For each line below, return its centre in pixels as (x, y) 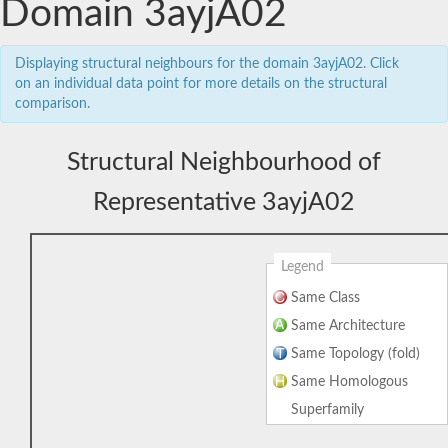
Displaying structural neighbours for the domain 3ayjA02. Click (207, 63)
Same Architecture (348, 325)
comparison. (52, 103)
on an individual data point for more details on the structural (201, 83)
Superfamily (327, 409)
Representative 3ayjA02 (224, 202)
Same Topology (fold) (355, 353)
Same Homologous (349, 381)
